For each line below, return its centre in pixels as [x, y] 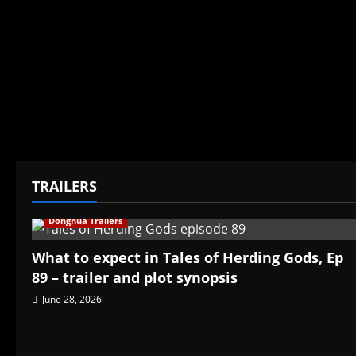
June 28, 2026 [71, 300]
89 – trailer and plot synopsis [135, 278]
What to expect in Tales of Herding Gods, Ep [188, 258]
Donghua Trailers [85, 221]
